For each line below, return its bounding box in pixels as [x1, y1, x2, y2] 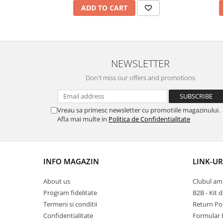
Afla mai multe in [57, 114, 109, 123]
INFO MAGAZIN [43, 156, 99, 166]
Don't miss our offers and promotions [86, 73, 195, 82]
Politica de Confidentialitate [109, 114, 190, 123]
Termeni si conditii [43, 200, 97, 209]
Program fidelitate [43, 188, 97, 197]
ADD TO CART [81, 3, 127, 12]
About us [43, 177, 70, 186]
